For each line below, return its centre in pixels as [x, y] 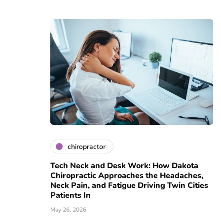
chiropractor [87, 147]
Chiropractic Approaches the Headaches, [127, 176]
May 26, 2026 [68, 210]
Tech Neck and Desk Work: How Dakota [124, 166]
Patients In [71, 196]
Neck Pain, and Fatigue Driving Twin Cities [129, 186]
